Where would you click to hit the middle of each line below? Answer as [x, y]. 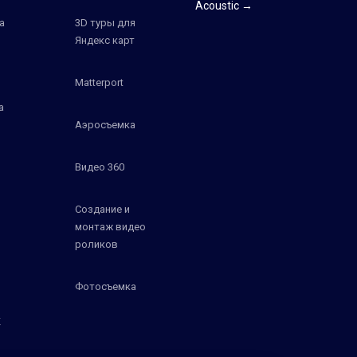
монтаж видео [110, 226]
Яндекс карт [104, 40]
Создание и [102, 209]
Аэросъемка [105, 124]
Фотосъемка [105, 286]
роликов [96, 244]
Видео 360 [99, 167]
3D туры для [105, 22]
